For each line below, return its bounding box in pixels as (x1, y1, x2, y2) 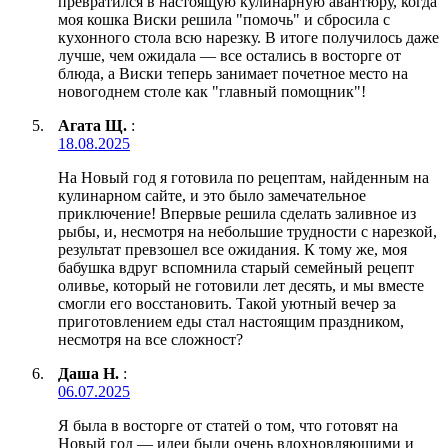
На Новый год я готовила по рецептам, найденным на (58, 169, 429, 187)
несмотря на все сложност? (58, 331, 243, 349)
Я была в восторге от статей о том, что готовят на (58, 417, 398, 435)
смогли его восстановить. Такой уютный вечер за (58, 295, 396, 313)
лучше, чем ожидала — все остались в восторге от (58, 47, 401, 65)
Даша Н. (58, 365, 119, 383)
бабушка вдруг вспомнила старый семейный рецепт (58, 259, 414, 277)
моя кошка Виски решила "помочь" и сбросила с (58, 11, 390, 29)
